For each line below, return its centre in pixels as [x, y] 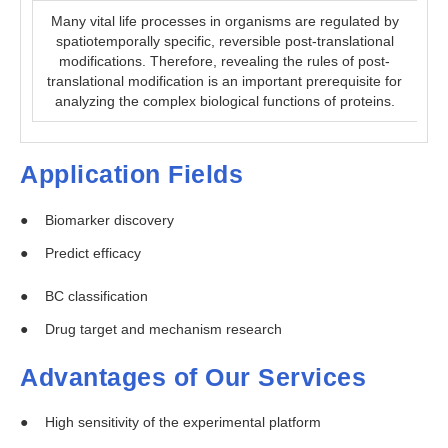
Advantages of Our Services [193, 376]
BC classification [96, 295]
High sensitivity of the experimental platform [183, 422]
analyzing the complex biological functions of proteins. [224, 101]
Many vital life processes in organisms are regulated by [224, 21]
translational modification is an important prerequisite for [224, 81]
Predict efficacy [93, 252]
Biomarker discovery [109, 219]
